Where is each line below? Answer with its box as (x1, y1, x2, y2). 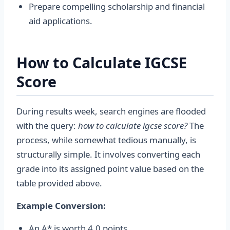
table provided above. (16, 177, 102, 189)
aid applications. (29, 15, 92, 27)
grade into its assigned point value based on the (16, 163, 204, 175)
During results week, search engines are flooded (16, 105, 206, 117)
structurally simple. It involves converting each (16, 148, 200, 160)
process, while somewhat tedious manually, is (16, 134, 196, 146)
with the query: (16, 120, 78, 131)
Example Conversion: (16, 200, 106, 212)
